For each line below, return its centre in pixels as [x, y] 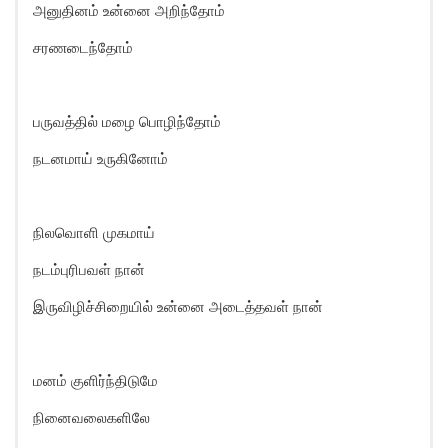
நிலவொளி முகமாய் [94, 232]
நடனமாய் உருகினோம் [100, 158]
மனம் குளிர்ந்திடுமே [95, 380]
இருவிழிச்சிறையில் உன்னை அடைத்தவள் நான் [178, 306]
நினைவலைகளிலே [91, 417]
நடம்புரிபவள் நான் [89, 269]
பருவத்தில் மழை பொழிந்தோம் [127, 121]
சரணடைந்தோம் [83, 47]
